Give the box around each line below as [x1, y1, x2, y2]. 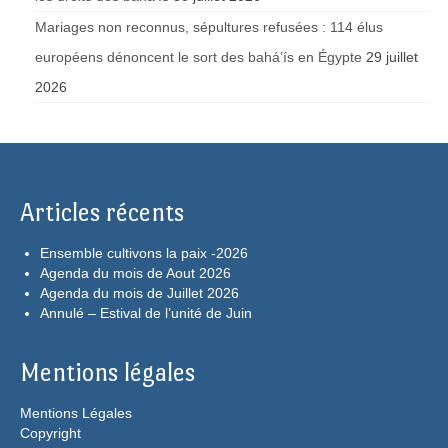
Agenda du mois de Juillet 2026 [40, 285, 239, 302]
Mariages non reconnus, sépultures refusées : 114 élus [35, 19, 383, 36]
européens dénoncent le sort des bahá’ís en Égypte [35, 49, 362, 66]
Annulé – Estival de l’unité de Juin [40, 305, 252, 322]
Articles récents [20, 199, 184, 227]
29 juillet [366, 49, 418, 66]
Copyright [20, 425, 81, 442]
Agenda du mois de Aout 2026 [40, 265, 231, 282]
